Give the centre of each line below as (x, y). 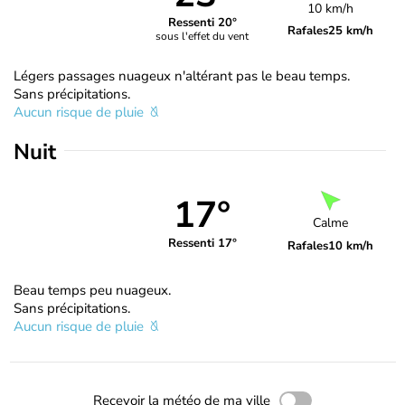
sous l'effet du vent (202, 37)
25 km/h (351, 30)
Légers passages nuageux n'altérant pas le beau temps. (182, 75)
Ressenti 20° (202, 23)
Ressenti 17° (202, 244)
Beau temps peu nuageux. (92, 290)
